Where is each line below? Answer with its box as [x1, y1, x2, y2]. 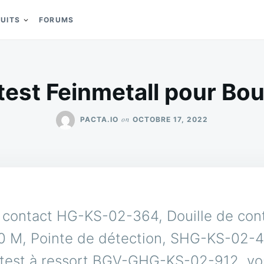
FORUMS [39, 15, 74, 24]
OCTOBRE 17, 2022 [133, 114, 208, 124]
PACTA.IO [80, 114, 118, 124]
